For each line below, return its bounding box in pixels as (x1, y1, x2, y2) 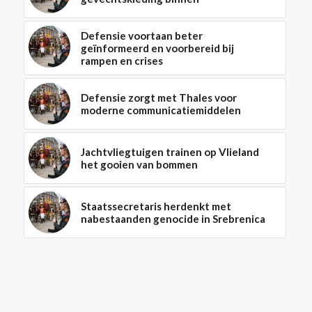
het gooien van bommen (80, 157, 198, 171)
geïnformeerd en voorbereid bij (80, 41, 234, 54)
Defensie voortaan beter (80, 29, 203, 42)
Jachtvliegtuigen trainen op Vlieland (80, 145, 259, 158)
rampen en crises (80, 54, 163, 67)
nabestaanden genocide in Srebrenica (80, 212, 265, 225)
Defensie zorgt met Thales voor (80, 91, 237, 104)
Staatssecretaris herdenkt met (80, 199, 231, 212)
